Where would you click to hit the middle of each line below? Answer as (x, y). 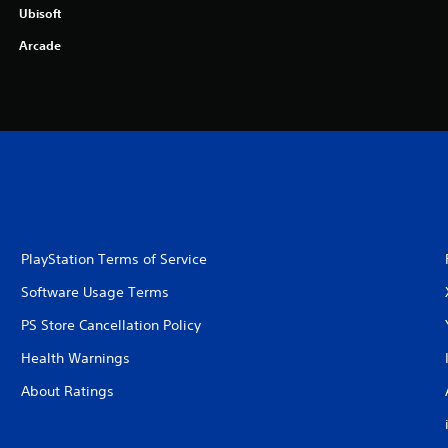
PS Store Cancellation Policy (110, 325)
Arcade (39, 45)
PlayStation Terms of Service (113, 259)
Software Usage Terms (94, 292)
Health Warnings (75, 358)
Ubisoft (39, 13)
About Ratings (67, 391)
